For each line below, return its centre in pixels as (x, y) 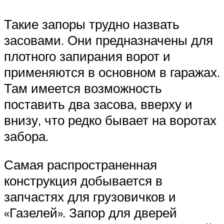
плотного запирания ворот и (87, 56)
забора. (26, 136)
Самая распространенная (80, 165)
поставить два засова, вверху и (98, 104)
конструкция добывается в (83, 181)
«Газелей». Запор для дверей (90, 213)
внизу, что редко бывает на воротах (110, 120)
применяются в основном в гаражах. (112, 72)
